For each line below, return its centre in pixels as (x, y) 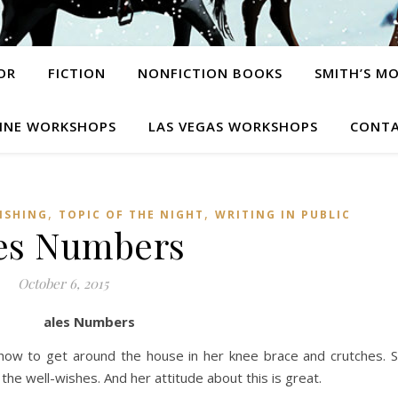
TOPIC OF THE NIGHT (131, 215)
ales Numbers (89, 322)
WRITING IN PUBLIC (283, 215)
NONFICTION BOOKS (210, 73)
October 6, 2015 (63, 283)
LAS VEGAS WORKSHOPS (233, 126)
